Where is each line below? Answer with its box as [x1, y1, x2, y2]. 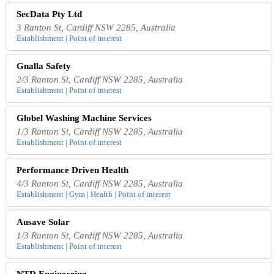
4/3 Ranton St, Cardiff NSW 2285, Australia [17, 178, 183, 188]
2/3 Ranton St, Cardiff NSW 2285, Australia [17, 74, 183, 84]
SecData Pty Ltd [17, 9, 83, 19]
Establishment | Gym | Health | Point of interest [17, 189, 171, 199]
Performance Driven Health [17, 165, 129, 175]
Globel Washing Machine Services [17, 113, 152, 123]
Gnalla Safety [17, 61, 72, 71]
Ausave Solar [17, 217, 70, 227]
